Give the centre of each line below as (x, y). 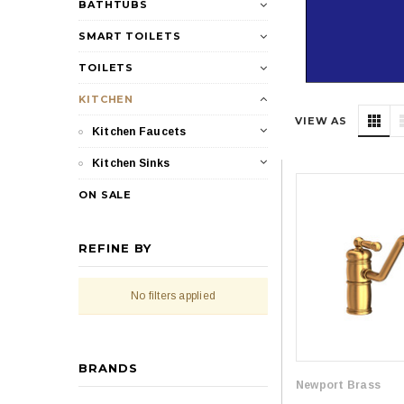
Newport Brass (339, 386)
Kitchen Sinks (131, 163)
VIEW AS (321, 121)
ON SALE (106, 195)
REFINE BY (115, 248)
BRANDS (109, 368)
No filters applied (173, 296)
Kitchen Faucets (139, 132)
